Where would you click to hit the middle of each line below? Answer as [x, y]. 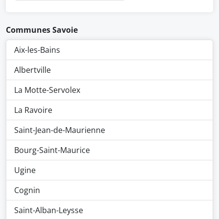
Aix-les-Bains [37, 50]
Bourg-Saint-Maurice [52, 150]
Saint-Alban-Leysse [49, 210]
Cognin [27, 190]
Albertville [33, 70]
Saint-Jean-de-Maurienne [60, 130]
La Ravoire [33, 110]
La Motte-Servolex [47, 90]
